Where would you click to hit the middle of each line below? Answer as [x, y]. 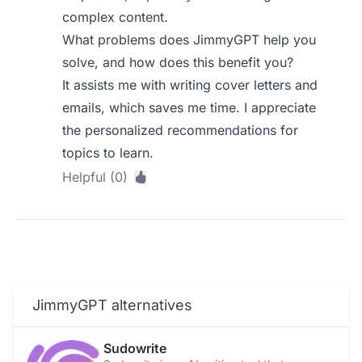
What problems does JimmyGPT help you [189, 40]
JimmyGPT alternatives [112, 305]
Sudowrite [135, 348]
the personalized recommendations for [181, 130]
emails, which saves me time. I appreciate [189, 107]
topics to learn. [108, 153]
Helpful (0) [95, 177]
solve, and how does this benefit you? [178, 62]
